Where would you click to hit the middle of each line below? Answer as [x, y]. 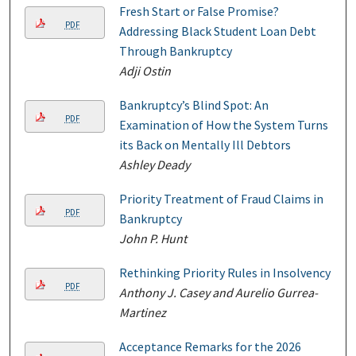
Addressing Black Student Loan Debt [217, 31]
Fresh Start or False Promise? [199, 12]
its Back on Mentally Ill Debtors [205, 145]
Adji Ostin [145, 71]
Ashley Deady [154, 165]
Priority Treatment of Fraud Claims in [221, 199]
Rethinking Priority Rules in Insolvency [224, 272]
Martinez [142, 312]
